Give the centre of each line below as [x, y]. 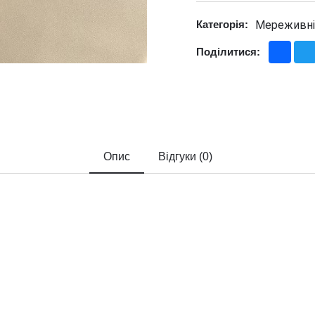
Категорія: [222, 25]
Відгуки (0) [185, 156]
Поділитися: [228, 51]
